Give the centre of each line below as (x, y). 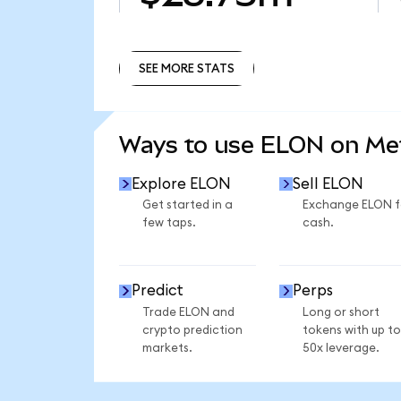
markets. (167, 348)
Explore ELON (182, 183)
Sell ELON (328, 183)
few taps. (169, 223)
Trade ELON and (188, 312)
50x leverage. (341, 348)
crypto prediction (192, 330)
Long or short (341, 312)
